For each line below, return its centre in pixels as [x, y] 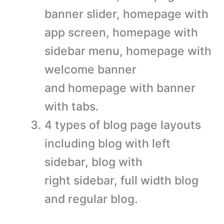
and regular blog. [91, 199]
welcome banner [90, 70]
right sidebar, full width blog [121, 181]
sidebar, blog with [93, 162]
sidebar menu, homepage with [128, 51]
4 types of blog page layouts [123, 125]
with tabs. [72, 107]
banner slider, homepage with [126, 14]
